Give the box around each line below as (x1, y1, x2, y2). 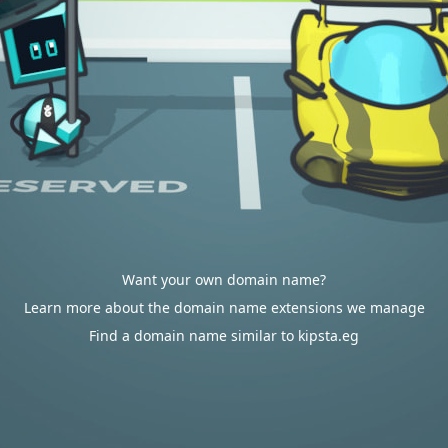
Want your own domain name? (122, 270, 326, 289)
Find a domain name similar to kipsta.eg (89, 326, 359, 345)
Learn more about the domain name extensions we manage (23, 298, 425, 317)
